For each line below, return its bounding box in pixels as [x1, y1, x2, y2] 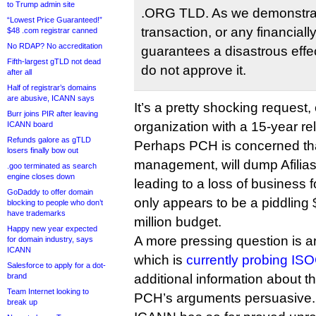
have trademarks [7, 209, 66, 217]
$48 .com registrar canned [7, 26, 97, 35]
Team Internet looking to [7, 287, 89, 296]
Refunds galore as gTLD [7, 135, 91, 144]
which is [134, 253, 186, 267]
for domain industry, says [7, 235, 93, 243]
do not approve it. [141, 63, 246, 78]
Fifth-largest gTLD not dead [7, 57, 101, 66]
